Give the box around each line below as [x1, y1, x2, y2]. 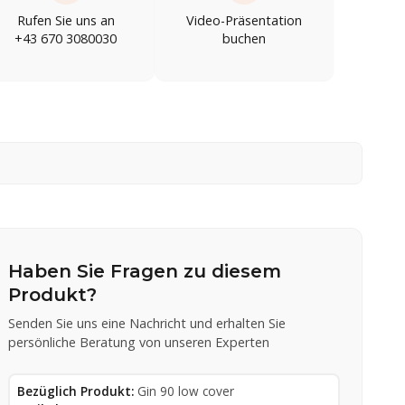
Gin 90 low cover [137, 381, 235, 400]
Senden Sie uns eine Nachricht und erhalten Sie [8, 314, 287, 332]
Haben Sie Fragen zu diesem [8, 259, 282, 282]
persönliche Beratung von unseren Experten [8, 333, 270, 351]
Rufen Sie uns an [16, 11, 115, 29]
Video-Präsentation [186, 11, 303, 29]
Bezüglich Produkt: [17, 381, 135, 400]
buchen [222, 29, 267, 47]
